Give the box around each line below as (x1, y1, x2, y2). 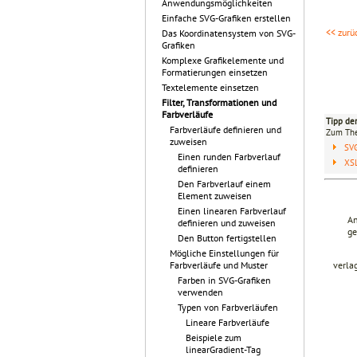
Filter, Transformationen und (162, 96, 277, 108)
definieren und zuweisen (178, 217, 276, 229)
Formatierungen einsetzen (162, 66, 268, 78)
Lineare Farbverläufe (186, 316, 269, 328)
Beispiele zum (186, 331, 241, 343)
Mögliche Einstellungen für (170, 247, 279, 259)
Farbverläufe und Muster (170, 259, 268, 271)
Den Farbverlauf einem (178, 178, 271, 190)
